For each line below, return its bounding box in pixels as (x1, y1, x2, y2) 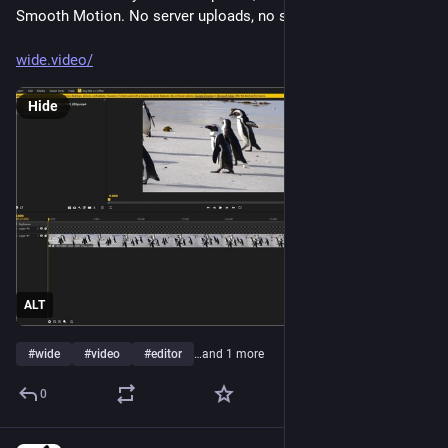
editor (151, 347, 182, 362)
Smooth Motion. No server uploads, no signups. (16, 7, 335, 26)
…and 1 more (194, 347, 264, 362)
